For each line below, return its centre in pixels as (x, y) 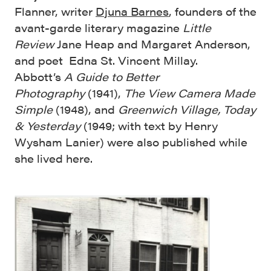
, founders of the (213, 11)
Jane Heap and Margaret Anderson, (154, 44)
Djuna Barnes (132, 11)
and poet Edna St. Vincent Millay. (106, 60)
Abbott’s (39, 77)
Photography (50, 93)
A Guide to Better (112, 77)
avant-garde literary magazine (99, 28)
